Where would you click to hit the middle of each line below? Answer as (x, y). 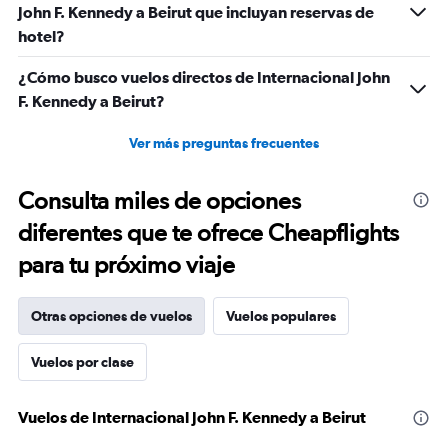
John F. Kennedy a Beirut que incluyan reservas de (196, 12)
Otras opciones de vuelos (111, 316)
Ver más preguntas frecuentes (224, 143)
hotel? (41, 36)
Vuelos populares (281, 316)
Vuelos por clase (82, 362)
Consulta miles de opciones (159, 200)
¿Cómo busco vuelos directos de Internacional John (204, 77)
